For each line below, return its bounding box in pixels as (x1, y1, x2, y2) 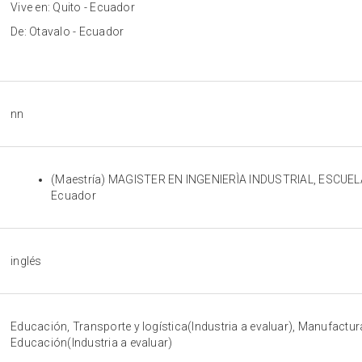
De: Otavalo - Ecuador (11, 25, 124, 38)
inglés (11, 255, 42, 268)
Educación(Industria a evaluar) (11, 336, 173, 350)
